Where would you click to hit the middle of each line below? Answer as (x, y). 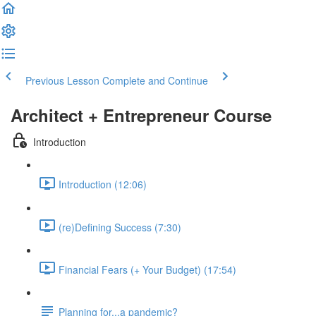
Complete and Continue (155, 80)
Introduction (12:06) (103, 184)
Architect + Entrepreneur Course (141, 115)
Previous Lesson (62, 80)
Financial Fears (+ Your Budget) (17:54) (147, 269)
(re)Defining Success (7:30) (120, 227)
